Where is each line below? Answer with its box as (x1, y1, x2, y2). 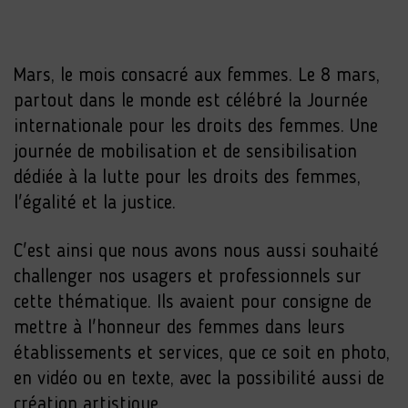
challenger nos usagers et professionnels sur (14, 268, 362, 288)
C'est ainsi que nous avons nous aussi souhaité (14, 242, 379, 262)
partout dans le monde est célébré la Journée (14, 92, 368, 112)
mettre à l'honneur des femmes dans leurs (14, 319, 345, 339)
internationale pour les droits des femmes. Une (14, 117, 378, 138)
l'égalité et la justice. (14, 194, 176, 214)
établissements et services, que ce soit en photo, (14, 344, 390, 364)
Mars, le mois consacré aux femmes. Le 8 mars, (14, 66, 380, 87)
